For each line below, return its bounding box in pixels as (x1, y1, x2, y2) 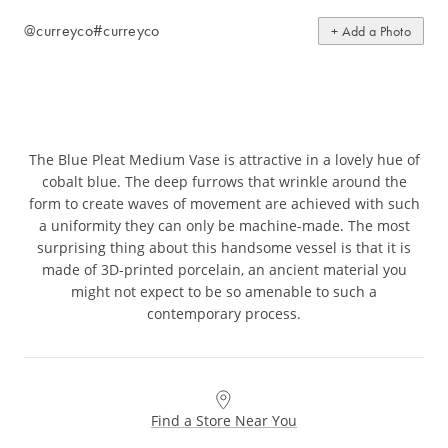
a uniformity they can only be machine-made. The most (38, 216, 410, 236)
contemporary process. (147, 304, 301, 324)
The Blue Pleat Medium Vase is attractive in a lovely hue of (28, 150, 420, 170)
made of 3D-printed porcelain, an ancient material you (41, 260, 407, 280)
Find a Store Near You (151, 411, 297, 431)
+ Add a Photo (331, 22, 411, 41)
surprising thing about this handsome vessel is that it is (37, 238, 411, 258)
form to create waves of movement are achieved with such (28, 194, 420, 214)
